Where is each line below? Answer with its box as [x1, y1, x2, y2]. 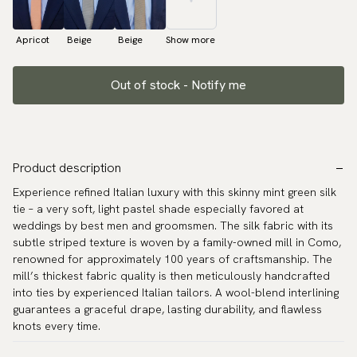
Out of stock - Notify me [111, 76, 246, 94]
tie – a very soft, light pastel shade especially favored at [13, 202, 304, 217]
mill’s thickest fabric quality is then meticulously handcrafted [13, 269, 330, 284]
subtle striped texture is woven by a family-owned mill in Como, [13, 235, 341, 250]
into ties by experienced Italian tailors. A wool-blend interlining [13, 285, 339, 300]
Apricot [16, 33, 49, 47]
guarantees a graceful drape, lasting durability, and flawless [13, 302, 322, 317]
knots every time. [13, 319, 100, 334]
